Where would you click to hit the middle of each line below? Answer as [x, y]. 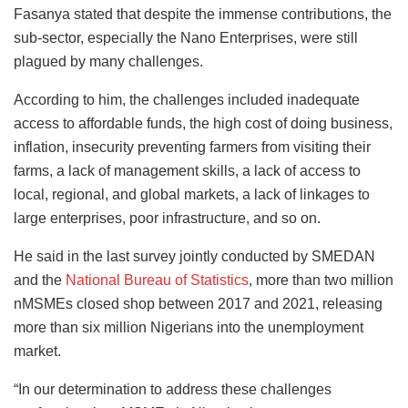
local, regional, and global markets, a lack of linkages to [192, 195]
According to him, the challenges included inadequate [187, 100]
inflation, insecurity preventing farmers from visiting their [192, 148]
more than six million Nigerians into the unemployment [189, 328]
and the [40, 280]
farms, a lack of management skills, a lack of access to [187, 171]
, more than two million [321, 280]
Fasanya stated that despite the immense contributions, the [203, 15]
